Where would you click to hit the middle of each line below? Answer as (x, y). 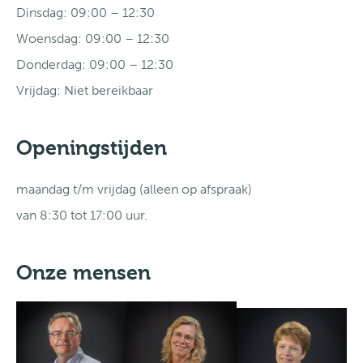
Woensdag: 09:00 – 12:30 (93, 38)
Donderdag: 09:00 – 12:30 (95, 64)
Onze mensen (83, 273)
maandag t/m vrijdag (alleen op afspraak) (134, 189)
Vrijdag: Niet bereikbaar (85, 90)
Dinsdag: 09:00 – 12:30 (85, 13)
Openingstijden (92, 148)
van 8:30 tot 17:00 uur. (82, 215)
